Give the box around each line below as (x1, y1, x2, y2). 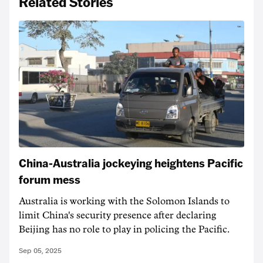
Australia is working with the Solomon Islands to (19, 197, 230, 206)
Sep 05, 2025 (19, 247, 62, 255)
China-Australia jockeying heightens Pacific (19, 155, 243, 170)
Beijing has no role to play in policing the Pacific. (19, 225, 230, 234)
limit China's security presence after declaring (19, 211, 217, 220)
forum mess (19, 171, 80, 187)
